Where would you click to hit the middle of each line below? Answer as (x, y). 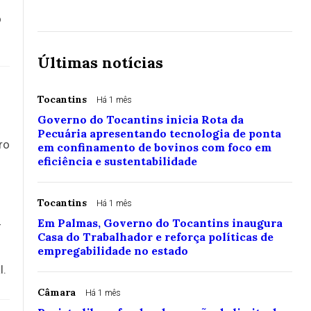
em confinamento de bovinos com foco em (154, 148)
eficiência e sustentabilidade (117, 161)
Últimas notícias (100, 63)
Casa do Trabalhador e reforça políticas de (155, 237)
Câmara (57, 293)
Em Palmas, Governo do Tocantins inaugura (160, 223)
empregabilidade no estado (113, 251)
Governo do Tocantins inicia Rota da (141, 120)
